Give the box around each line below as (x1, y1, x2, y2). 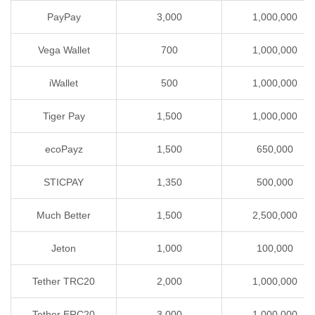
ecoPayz (44, 143, 83, 155)
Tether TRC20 (32, 276, 95, 288)
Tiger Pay (42, 110, 85, 122)
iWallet (49, 77, 78, 89)
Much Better (37, 210, 91, 221)
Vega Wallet (37, 44, 90, 56)
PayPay (46, 11, 81, 23)
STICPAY (44, 176, 84, 188)
